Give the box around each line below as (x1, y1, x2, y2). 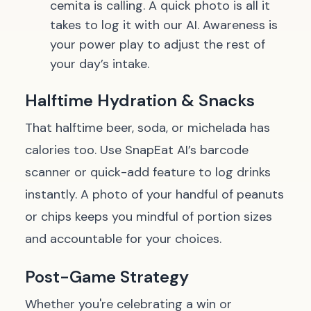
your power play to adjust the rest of (50, 36, 265, 53)
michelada (187, 119, 246, 136)
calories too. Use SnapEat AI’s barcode (25, 142, 249, 158)
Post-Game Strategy (25, 266, 189, 287)
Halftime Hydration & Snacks (25, 90, 255, 111)
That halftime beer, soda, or (25, 119, 187, 136)
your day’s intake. (50, 56, 149, 72)
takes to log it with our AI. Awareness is (50, 17, 278, 33)
